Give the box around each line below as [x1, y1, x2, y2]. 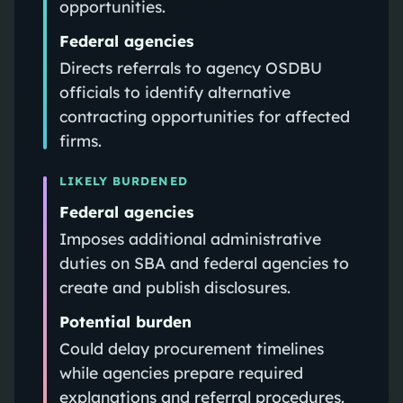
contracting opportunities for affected [58, 105, 350, 126]
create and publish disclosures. [58, 276, 291, 297]
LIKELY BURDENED [58, 173, 188, 188]
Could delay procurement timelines [58, 337, 324, 358]
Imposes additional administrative [58, 228, 321, 248]
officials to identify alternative [58, 81, 291, 102]
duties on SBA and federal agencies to [58, 252, 349, 273]
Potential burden [58, 311, 192, 331]
